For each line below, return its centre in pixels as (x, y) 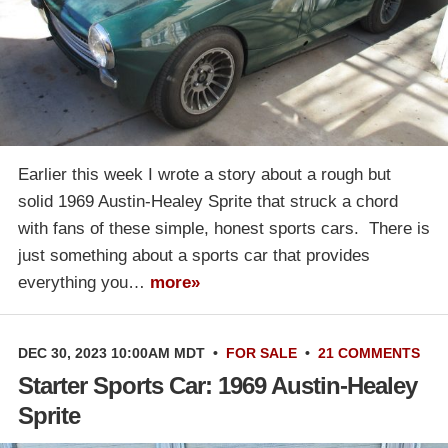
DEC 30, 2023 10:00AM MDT (111, 352)
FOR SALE (261, 352)
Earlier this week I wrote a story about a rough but (204, 174)
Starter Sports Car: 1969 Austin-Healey (217, 385)
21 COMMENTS (369, 352)
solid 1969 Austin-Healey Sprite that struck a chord (208, 201)
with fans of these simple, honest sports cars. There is (224, 228)
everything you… (84, 282)
